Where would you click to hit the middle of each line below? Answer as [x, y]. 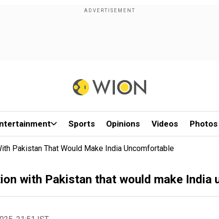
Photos [203, 124]
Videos [165, 124]
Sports [81, 124]
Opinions [123, 124]
